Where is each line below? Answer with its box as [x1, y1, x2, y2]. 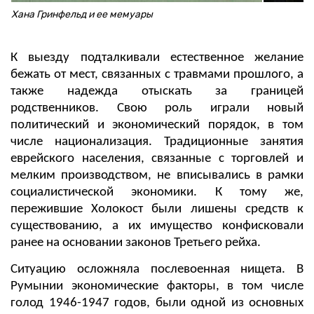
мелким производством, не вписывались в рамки [11, 169, 303, 183]
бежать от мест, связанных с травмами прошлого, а [11, 68, 303, 82]
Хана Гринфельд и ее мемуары [11, 8, 153, 21]
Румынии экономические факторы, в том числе [11, 280, 303, 294]
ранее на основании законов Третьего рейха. [11, 236, 261, 250]
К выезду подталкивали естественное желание [11, 51, 303, 65]
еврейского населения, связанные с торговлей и [11, 152, 303, 166]
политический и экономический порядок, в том [11, 118, 303, 132]
